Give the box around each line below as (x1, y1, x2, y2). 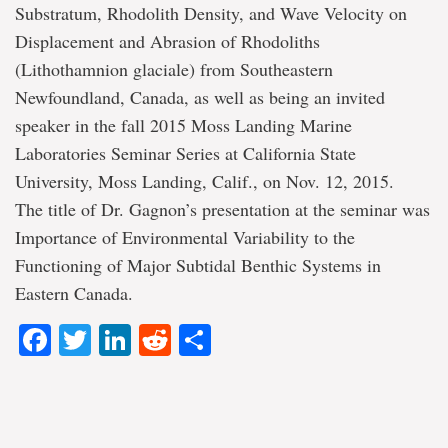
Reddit (171, 317, 264, 364)
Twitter (91, 317, 185, 364)
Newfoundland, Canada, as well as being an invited (15, 85, 385, 109)
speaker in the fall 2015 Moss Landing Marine (15, 113, 352, 137)
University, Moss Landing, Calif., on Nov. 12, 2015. (15, 169, 394, 193)
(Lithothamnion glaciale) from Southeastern (15, 57, 333, 81)
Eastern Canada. (15, 281, 133, 305)
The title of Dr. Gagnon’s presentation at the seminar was (15, 197, 430, 221)
